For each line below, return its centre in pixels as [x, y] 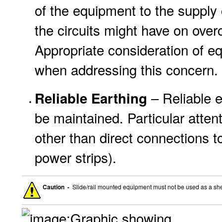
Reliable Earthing [91, 98]
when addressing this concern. [126, 69]
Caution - [57, 187]
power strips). [76, 157]
